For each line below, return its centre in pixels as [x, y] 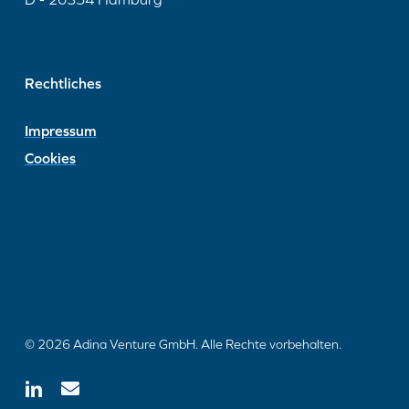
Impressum [60, 131]
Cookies [50, 158]
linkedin [45, 386]
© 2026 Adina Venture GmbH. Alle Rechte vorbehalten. [183, 344]
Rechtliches [63, 83]
